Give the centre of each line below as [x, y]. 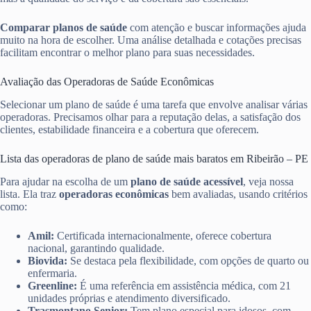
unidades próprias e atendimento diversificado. [129, 298]
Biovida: [48, 260]
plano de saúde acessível [187, 181]
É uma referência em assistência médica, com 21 [184, 285]
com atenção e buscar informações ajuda [217, 27]
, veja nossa [268, 181]
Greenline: [52, 285]
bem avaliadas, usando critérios [238, 194]
